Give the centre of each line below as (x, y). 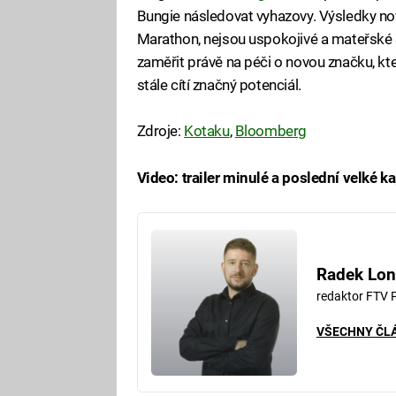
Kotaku (207, 131)
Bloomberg (270, 131)
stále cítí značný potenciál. (219, 85)
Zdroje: (160, 131)
